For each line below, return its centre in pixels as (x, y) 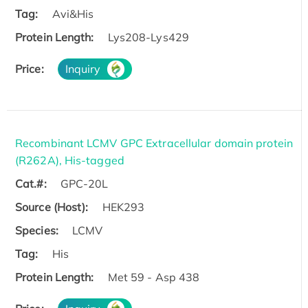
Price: (30, 69)
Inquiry (83, 69)
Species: (37, 231)
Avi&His (73, 14)
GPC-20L (84, 184)
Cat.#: (31, 184)
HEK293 (123, 207)
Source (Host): (52, 207)
